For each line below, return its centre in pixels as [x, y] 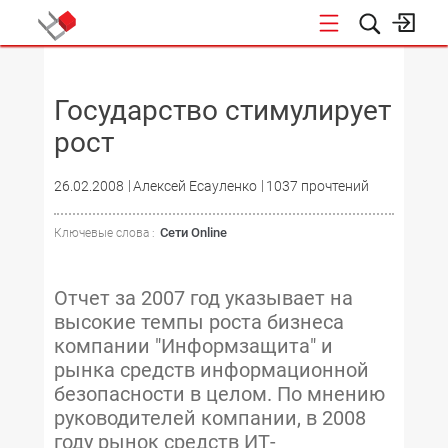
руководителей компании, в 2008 [210, 418]
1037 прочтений [317, 186]
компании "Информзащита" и [193, 346]
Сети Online [193, 232]
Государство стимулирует [222, 110]
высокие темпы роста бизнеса [199, 322]
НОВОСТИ [266, 68]
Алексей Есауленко [195, 186]
